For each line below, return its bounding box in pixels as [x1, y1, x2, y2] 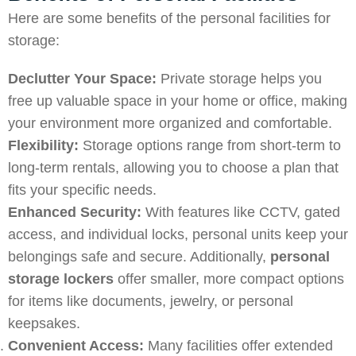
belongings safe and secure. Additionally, [8, 249, 270, 265]
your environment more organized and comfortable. [8, 115, 332, 131]
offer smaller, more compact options [114, 271, 344, 287]
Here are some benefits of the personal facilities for [8, 10, 331, 26]
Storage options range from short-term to [83, 137, 341, 153]
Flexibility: [8, 137, 83, 153]
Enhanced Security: [8, 204, 145, 220]
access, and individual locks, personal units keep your [8, 226, 348, 242]
